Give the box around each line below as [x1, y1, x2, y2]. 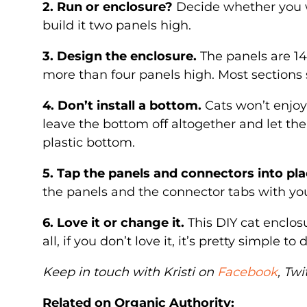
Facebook [217, 264, 278, 280]
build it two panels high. [42, 17, 191, 33]
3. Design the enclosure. [42, 48, 197, 64]
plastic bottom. [42, 134, 135, 150]
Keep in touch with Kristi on [42, 264, 217, 280]
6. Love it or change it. [42, 214, 184, 230]
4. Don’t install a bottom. [42, 97, 201, 113]
